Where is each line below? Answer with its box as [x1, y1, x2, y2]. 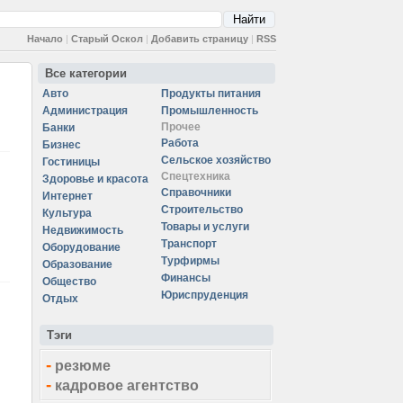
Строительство [161, 203, 243, 216]
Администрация [42, 104, 128, 117]
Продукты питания [161, 87, 261, 100]
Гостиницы [42, 156, 100, 168]
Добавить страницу [151, 33, 248, 44]
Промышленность [161, 104, 258, 117]
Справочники [161, 186, 231, 199]
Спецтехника [161, 170, 230, 183]
